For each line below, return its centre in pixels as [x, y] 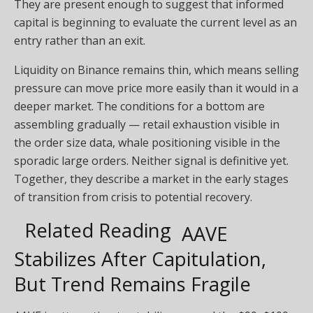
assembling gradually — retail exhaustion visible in [147, 124]
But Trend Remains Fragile [132, 284]
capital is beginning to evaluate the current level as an [155, 22]
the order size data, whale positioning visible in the [147, 142]
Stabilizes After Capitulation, [140, 259]
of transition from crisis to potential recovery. [133, 197]
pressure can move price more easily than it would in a [156, 88]
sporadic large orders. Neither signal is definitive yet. [151, 160]
